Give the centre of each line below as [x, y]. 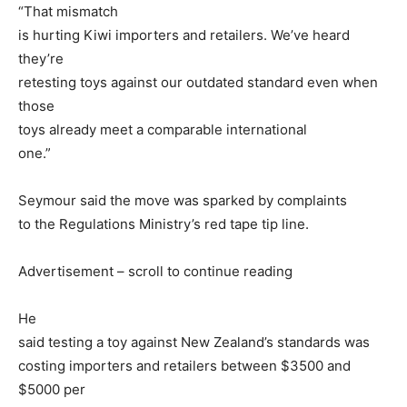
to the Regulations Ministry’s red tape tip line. [164, 224]
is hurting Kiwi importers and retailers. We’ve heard [184, 35]
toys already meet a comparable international [163, 130]
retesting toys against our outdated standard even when [198, 83]
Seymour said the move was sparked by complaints [183, 201]
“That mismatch [68, 12]
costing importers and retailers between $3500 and [184, 366]
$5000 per [52, 390]
